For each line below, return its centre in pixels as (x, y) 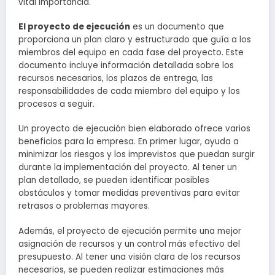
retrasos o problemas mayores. (84, 206)
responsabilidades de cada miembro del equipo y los (129, 91)
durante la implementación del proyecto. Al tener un (128, 168)
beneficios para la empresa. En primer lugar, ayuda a (129, 142)
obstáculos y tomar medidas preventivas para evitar (129, 193)
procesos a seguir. (56, 104)
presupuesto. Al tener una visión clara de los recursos (130, 257)
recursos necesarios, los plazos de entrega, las (116, 79)
